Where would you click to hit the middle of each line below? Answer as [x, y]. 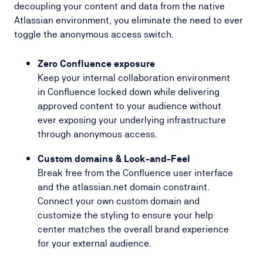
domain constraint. [168, 187]
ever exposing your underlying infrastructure [132, 120]
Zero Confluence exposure [96, 64]
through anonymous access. [97, 134]
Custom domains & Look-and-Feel [114, 159]
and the [55, 187]
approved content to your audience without [129, 106]
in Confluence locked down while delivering [129, 92]
